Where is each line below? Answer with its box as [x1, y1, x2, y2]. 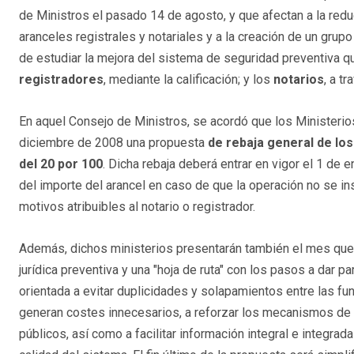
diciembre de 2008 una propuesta [19, 135, 208, 151]
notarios [273, 72, 324, 88]
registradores [19, 72, 104, 88]
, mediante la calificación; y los [104, 72, 273, 88]
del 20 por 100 [19, 156, 103, 172]
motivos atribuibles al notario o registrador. [19, 199, 255, 215]
